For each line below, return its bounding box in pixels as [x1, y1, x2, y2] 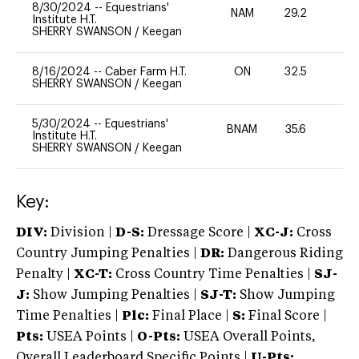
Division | [47, 226, 115, 240]
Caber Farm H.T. [105, 66, 187, 78]
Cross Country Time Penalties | [115, 268, 314, 281]
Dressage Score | [144, 226, 251, 240]
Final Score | [245, 309, 327, 323]
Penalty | [16, 268, 74, 281]
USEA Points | [43, 330, 137, 344]
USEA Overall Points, [180, 330, 316, 344]
